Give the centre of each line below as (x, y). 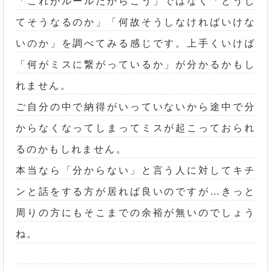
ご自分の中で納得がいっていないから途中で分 (135, 106)
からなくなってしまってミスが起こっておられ (135, 128)
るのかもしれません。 (71, 149)
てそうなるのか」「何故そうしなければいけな (135, 22)
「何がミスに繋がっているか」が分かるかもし (135, 64)
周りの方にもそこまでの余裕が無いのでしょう (135, 212)
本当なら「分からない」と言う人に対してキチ (135, 170)
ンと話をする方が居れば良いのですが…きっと (135, 191)
